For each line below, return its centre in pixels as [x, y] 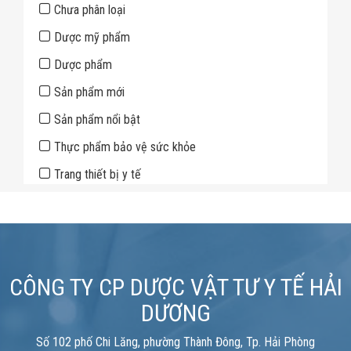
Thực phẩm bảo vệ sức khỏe [125, 147]
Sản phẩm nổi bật [97, 119]
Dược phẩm [83, 65]
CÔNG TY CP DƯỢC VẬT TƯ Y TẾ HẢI [175, 287]
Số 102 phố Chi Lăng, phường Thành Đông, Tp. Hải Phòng [175, 342]
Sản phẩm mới [89, 92]
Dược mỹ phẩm [92, 37]
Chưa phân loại [90, 10]
